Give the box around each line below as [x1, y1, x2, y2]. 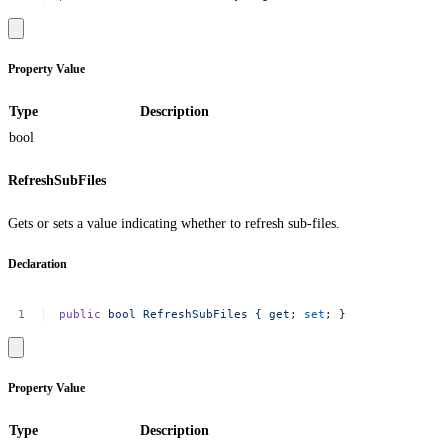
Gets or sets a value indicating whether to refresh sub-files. [8, 215, 340, 231]
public [59, 307, 102, 322]
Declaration [8, 258, 67, 272]
